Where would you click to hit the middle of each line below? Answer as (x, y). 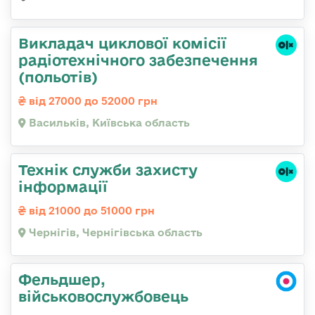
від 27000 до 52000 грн (92, 101)
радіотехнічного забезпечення (138, 60)
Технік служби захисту (108, 170)
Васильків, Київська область (108, 123)
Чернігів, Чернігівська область (114, 233)
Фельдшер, (62, 279)
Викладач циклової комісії (122, 43)
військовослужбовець (103, 296)
